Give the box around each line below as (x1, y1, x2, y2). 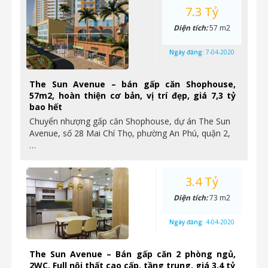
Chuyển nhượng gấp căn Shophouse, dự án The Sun (29, 115, 230, 127)
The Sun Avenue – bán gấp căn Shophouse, (29, 78, 236, 90)
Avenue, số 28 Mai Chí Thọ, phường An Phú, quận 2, (29, 127, 230, 139)
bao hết (29, 101, 62, 112)
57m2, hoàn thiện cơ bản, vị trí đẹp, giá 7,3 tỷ (29, 90, 236, 101)
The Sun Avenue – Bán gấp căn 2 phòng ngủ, (29, 248, 236, 260)
